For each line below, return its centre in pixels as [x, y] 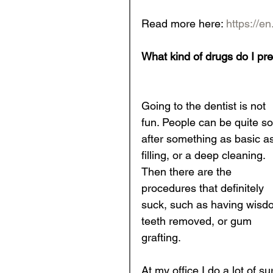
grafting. [162, 237]
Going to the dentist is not [205, 106]
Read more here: [184, 23]
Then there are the [188, 172]
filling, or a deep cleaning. [205, 155]
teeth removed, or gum [198, 221]
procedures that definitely [204, 188]
